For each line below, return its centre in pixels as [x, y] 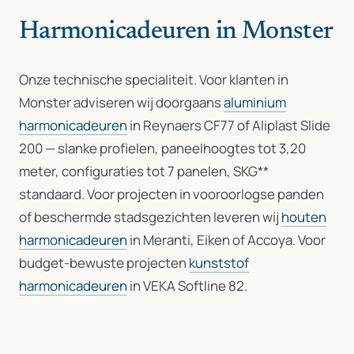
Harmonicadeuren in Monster [176, 32]
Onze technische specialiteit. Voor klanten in [154, 79]
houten [304, 217]
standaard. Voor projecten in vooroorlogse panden [171, 194]
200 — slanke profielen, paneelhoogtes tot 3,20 [162, 148]
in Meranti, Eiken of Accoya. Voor [226, 240]
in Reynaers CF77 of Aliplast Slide [229, 125]
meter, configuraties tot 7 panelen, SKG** [144, 171]
